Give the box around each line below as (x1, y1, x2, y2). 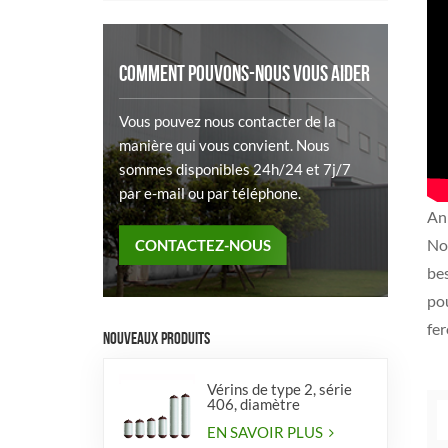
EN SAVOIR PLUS (206, 423, 326, 442)
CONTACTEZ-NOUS (134, 236, 271, 255)
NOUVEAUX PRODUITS (103, 327, 211, 348)
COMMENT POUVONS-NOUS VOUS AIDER (119, 61, 370, 87)
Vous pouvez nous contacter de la (119, 112, 336, 131)
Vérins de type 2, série (206, 379, 352, 398)
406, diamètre (206, 394, 300, 413)
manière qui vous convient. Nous (119, 136, 330, 155)
